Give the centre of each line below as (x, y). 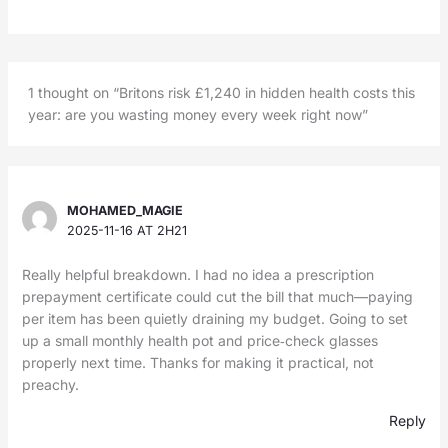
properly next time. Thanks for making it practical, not (197, 363)
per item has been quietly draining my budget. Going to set (214, 319)
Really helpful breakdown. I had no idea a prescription (197, 275)
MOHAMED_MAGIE (125, 211)
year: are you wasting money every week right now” (198, 115)
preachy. (50, 385)
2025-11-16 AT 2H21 (127, 231)
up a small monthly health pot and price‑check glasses (199, 341)
